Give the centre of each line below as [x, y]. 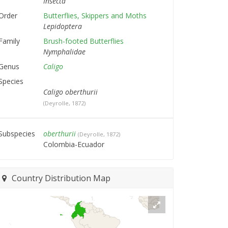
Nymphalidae [64, 52]
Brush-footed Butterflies [83, 41]
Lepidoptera [62, 26]
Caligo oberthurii [70, 92]
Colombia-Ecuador [74, 145]
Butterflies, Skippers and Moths [95, 16]
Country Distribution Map [61, 178]
